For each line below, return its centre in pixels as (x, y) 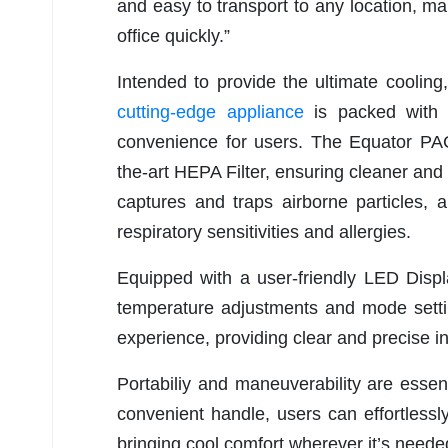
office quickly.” (173, 36)
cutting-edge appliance (210, 112)
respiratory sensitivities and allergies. (264, 232)
